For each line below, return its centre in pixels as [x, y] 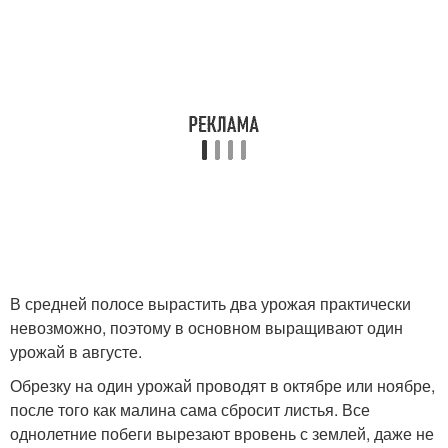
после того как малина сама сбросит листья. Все [190, 409]
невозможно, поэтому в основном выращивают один [206, 327]
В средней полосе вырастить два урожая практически [210, 303]
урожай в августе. [76, 351]
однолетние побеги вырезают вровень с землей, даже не [222, 433]
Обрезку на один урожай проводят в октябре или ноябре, [222, 385]
